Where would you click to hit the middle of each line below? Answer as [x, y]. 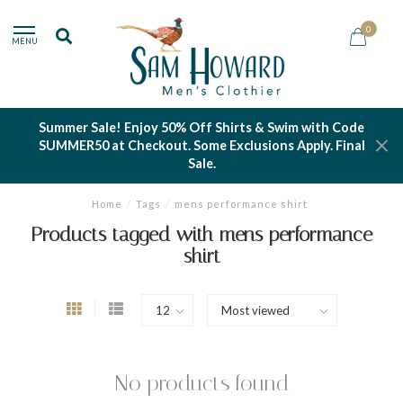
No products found [201, 383]
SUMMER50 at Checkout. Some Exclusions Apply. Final [201, 145]
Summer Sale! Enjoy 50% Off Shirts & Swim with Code [201, 127]
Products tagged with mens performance [201, 235]
